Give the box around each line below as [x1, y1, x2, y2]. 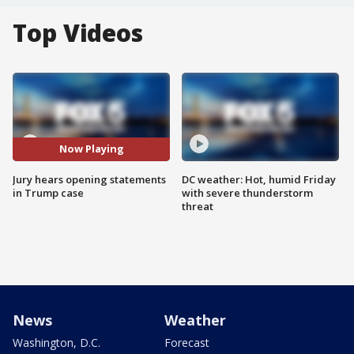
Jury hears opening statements [13, 171, 166, 186]
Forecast [164, 334, 209, 350]
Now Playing [58, 141, 124, 156]
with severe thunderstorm [182, 185, 313, 200]
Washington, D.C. [13, 334, 100, 350]
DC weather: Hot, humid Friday [182, 171, 336, 186]
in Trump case [13, 185, 84, 200]
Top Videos [13, 17, 143, 49]
